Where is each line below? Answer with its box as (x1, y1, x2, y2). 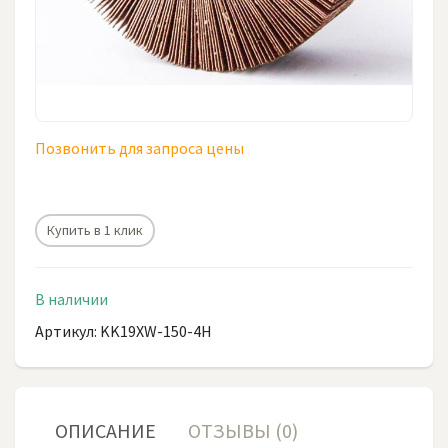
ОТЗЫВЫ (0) (187, 418, 298, 443)
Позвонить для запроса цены (35, 138, 244, 158)
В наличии (35, 289, 108, 309)
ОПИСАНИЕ (54, 418, 156, 443)
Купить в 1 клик (47, 221, 143, 239)
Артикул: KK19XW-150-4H (35, 321, 212, 341)
